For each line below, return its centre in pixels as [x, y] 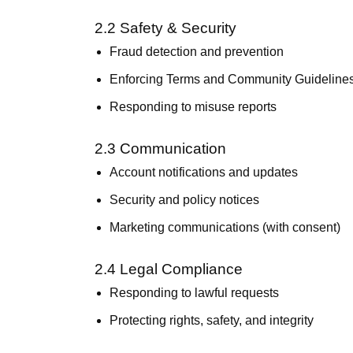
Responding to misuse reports [193, 107]
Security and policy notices [185, 200]
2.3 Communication [160, 149]
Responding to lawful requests [195, 293]
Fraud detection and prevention [197, 52]
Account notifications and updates [204, 172]
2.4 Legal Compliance [169, 269]
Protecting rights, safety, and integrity [212, 320]
